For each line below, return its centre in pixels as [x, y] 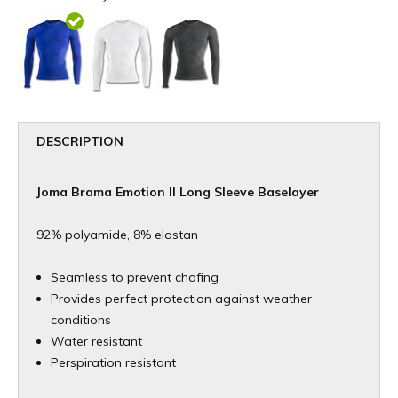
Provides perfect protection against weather [181, 298]
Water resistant [96, 341]
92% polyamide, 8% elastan [117, 234]
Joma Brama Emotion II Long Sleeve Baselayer [178, 191]
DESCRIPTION [80, 141]
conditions [81, 319]
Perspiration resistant [113, 362]
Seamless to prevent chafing [135, 277]
